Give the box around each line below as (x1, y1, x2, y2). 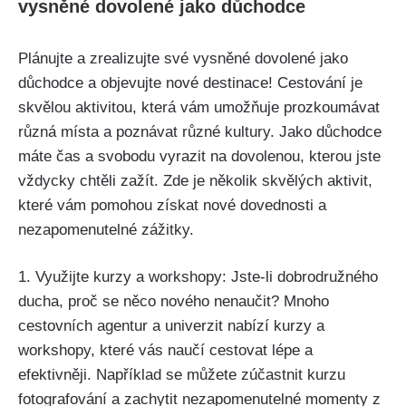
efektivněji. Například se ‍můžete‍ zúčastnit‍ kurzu (18, 366, 345, 384)
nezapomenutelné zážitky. (18, 220, 194, 238)
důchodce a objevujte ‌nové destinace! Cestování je (18, 73, 362, 92)
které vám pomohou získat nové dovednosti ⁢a (18, 196, 326, 214)
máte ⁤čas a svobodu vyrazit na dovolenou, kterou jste (18, 147, 381, 165)
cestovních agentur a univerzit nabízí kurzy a (18, 317, 324, 335)
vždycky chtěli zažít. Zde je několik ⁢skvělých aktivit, (18, 171, 372, 189)
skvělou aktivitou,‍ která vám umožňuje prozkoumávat (18, 98, 380, 116)
